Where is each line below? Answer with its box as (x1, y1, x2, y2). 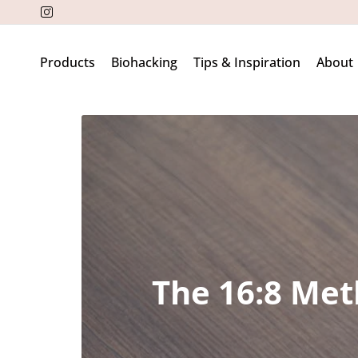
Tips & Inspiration (193, 53, 300, 71)
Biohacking (111, 53, 177, 71)
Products (40, 53, 95, 71)
